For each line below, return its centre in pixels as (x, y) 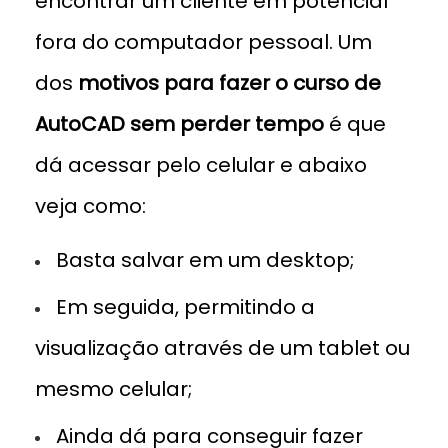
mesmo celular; (113, 388)
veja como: (90, 205)
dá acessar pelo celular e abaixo (201, 164)
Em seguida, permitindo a (185, 306)
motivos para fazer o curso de (229, 82)
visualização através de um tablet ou (222, 347)
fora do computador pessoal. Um (203, 41)
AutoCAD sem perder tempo (179, 123)
